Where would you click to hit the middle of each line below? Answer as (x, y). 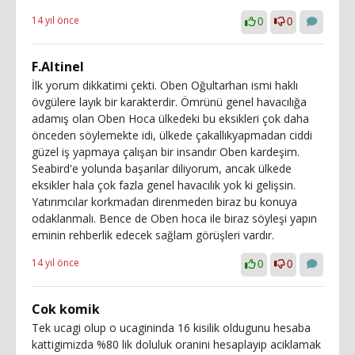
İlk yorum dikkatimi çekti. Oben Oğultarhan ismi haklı (165, 85)
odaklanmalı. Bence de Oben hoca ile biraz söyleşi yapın (174, 218)
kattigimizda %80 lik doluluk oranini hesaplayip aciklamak (176, 344)
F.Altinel (58, 67)
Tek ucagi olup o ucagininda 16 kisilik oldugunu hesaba (171, 328)
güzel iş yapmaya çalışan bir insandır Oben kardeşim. (166, 152)
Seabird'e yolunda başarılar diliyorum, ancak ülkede (162, 168)
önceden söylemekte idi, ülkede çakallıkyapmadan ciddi (172, 135)
